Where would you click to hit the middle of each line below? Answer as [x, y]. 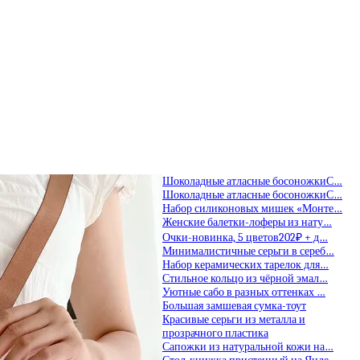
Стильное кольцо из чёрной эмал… [245, 279]
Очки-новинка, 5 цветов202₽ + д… [245, 238]
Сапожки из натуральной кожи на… [248, 347]
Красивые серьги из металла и [234, 320]
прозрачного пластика [215, 333]
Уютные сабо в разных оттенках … [244, 292]
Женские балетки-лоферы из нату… [247, 223]
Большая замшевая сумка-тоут [234, 306]
